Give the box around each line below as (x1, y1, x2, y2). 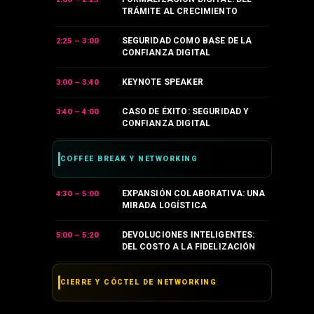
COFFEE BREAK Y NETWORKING (60, 154, 198, 164)
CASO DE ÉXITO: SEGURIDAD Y (121, 107, 250, 117)
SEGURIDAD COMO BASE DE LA (121, 36, 252, 46)
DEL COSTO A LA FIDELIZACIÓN (121, 242, 256, 252)
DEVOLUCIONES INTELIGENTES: (121, 230, 255, 240)
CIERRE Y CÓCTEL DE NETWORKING (60, 278, 217, 287)
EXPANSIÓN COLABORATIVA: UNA (121, 189, 266, 199)
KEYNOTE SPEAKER (121, 77, 203, 88)
